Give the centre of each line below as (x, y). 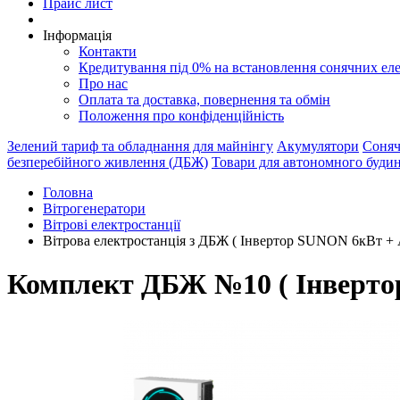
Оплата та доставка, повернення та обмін (204, 100)
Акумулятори (318, 146)
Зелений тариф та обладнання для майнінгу (140, 146)
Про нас (103, 83)
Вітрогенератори (94, 208)
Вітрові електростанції (112, 225)
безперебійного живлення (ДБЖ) (108, 162)
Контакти (108, 51)
